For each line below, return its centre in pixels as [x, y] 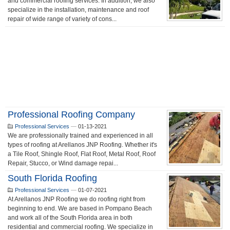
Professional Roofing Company [71, 114]
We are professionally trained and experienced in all [80, 136]
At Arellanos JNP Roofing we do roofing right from [76, 199]
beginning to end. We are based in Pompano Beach [80, 208]
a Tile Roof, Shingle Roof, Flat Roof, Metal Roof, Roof [82, 154]
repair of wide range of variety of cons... [62, 19]
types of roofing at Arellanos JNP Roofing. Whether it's [82, 145]
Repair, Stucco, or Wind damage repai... [63, 163]
